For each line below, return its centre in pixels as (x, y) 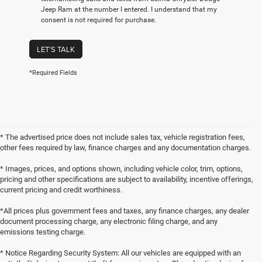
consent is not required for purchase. (99, 20)
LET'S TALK (56, 49)
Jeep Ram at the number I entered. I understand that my (129, 10)
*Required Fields (53, 73)
